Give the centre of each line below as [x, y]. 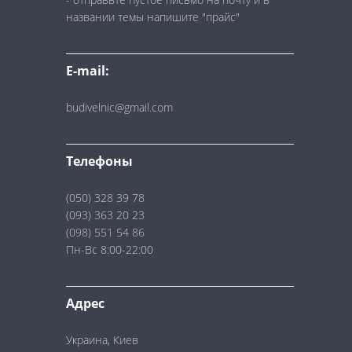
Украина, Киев [102, 339]
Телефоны [99, 161]
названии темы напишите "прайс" [153, 16]
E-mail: [88, 70]
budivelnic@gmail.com [119, 108]
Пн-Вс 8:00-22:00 [110, 250]
